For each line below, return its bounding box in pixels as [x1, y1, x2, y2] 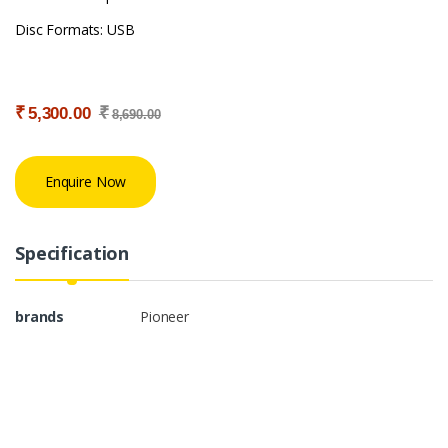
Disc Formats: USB [15, 19, 135, 39]
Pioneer [140, 306, 190, 326]
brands [15, 306, 65, 326]
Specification [15, 240, 130, 265]
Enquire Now [44, 172, 127, 192]
